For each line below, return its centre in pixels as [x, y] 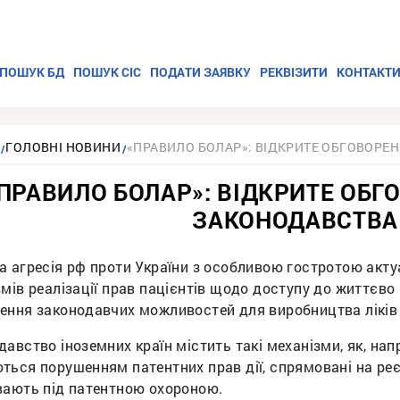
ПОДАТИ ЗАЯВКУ [200, 72]
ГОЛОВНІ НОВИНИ [63, 147]
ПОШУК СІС [107, 72]
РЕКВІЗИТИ [294, 72]
